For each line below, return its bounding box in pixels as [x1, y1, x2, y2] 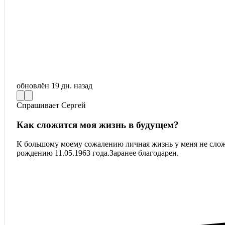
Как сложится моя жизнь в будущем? [17, 119, 179, 130]
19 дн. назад [51, 81, 92, 90]
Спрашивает [17, 101, 61, 109]
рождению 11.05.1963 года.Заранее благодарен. [17, 149, 179, 158]
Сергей [61, 101, 86, 109]
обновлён [17, 81, 51, 90]
